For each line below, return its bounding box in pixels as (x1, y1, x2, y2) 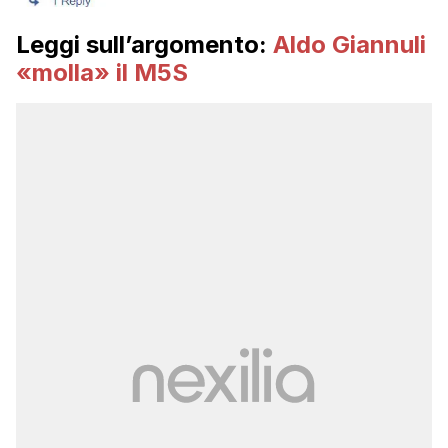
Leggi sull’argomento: (16, 30, 273, 60)
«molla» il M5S (16, 58, 188, 88)
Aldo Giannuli (273, 30, 426, 60)
